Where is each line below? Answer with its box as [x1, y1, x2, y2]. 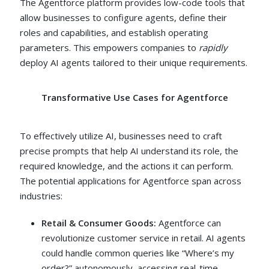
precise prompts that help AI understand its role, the [20, 145, 239, 157]
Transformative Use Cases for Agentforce [41, 91, 228, 103]
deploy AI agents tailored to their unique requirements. [20, 56, 248, 68]
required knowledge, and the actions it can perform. [20, 160, 234, 172]
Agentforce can [156, 217, 222, 229]
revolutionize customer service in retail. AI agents [41, 232, 246, 244]
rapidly [199, 41, 228, 53]
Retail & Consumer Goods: [41, 217, 157, 229]
